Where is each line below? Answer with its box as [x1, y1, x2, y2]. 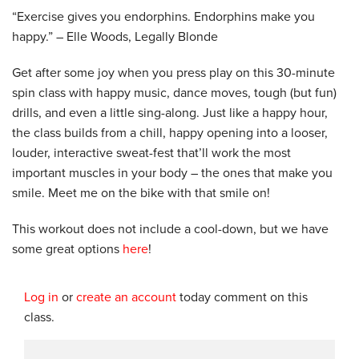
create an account [76, 288, 176, 305]
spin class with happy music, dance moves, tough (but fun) [12, 84, 337, 101]
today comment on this [176, 288, 308, 305]
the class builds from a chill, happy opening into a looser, [12, 124, 328, 141]
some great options [12, 240, 123, 257]
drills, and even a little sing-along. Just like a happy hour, [12, 104, 328, 121]
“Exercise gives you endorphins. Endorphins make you [12, 8, 315, 25]
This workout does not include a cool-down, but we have [12, 220, 329, 237]
